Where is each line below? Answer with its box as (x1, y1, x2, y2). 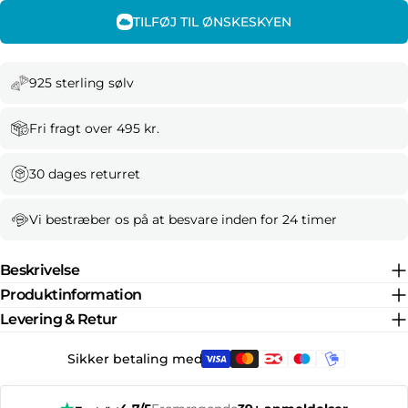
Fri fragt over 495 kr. (29, 120, 159, 137)
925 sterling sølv (29, 75, 134, 91)
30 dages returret (29, 166, 140, 182)
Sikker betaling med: (66, 351, 206, 367)
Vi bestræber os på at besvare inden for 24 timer (29, 211, 337, 228)
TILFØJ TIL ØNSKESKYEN (133, 14, 291, 30)
